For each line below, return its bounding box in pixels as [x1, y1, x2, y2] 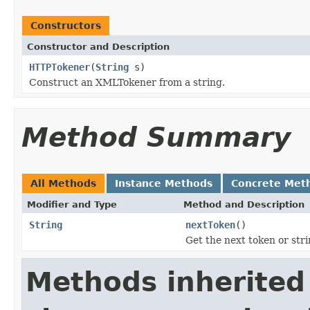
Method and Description [183, 199, 304, 210]
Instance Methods [115, 177, 212, 189]
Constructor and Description [27, 41, 170, 52]
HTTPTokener [29, 61, 90, 73]
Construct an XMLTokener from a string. [29, 76, 225, 88]
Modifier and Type [27, 199, 117, 210]
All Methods [30, 177, 96, 189]
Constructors [30, 19, 101, 31]
